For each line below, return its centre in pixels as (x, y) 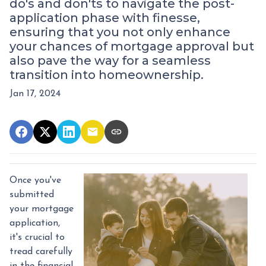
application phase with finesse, (105, 18)
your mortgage (42, 209)
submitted (32, 194)
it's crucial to (37, 237)
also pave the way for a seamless (110, 60)
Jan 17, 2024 (35, 94)
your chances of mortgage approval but (132, 46)
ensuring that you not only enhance (120, 32)
